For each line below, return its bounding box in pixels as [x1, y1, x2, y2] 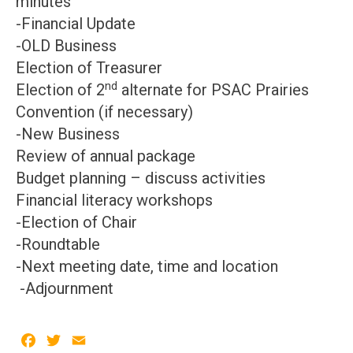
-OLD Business [16, 36, 117, 55]
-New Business [16, 124, 120, 143]
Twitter [63, 333, 113, 351]
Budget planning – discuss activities [16, 169, 266, 188]
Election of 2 [16, 80, 105, 99]
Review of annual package [16, 147, 195, 165]
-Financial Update [16, 14, 136, 33]
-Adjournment [16, 279, 113, 298]
